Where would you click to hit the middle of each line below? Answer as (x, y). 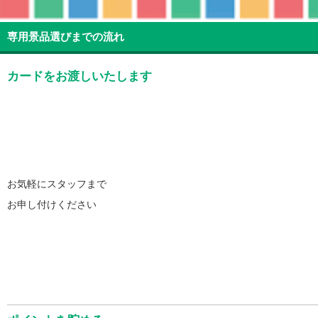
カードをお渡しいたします (79, 76)
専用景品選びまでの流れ (66, 36)
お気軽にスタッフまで (57, 183)
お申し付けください (52, 204)
